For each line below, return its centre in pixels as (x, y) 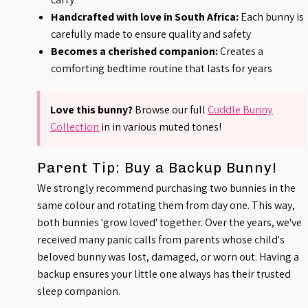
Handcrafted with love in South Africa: (145, 17)
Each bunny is (272, 17)
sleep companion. (79, 291)
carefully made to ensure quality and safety (151, 34)
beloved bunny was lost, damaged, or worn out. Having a (168, 257)
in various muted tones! (167, 127)
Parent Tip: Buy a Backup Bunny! (157, 168)
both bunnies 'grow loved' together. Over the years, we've (170, 223)
